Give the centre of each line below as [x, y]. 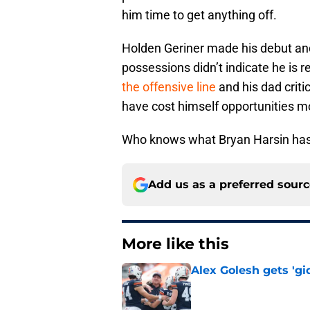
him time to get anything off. [199, 15]
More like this [175, 244]
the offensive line [169, 87]
